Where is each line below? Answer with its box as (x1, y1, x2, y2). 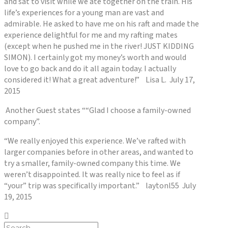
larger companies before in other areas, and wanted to (4, 147, 193, 158)
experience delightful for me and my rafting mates (4, 30, 178, 41)
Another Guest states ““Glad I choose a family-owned (4, 105, 191, 117)
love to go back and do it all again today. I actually (4, 63, 176, 75)
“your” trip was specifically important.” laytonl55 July (4, 180, 196, 192)
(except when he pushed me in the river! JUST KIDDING (4, 41, 194, 52)
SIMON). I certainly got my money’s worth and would (4, 52, 186, 64)
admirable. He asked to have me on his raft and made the (4, 18, 199, 30)
